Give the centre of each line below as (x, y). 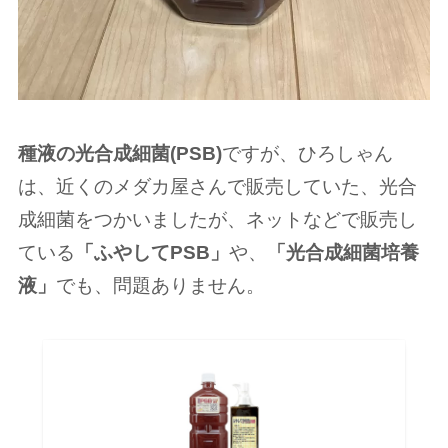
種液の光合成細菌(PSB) (119, 154)
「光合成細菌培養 (342, 253)
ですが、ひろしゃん (307, 154)
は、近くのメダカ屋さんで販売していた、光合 (217, 187)
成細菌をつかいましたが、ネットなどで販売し (217, 220)
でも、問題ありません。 (160, 286)
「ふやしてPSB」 (151, 253)
